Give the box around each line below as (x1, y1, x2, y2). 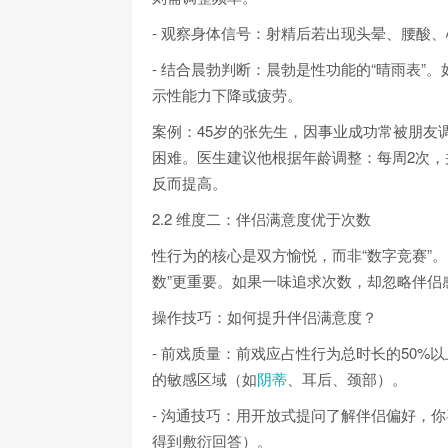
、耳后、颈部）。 (287, 367, 407, 389)
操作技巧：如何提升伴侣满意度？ (152, 305, 377, 327)
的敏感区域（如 (152, 367, 257, 389)
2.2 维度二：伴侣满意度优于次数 (152, 207, 371, 229)
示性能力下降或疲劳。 (152, 83, 302, 105)
